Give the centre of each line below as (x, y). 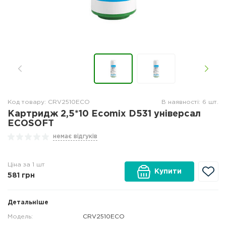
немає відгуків (75, 136)
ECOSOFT (31, 124)
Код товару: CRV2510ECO (49, 102)
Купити (168, 172)
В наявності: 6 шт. (190, 102)
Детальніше (28, 203)
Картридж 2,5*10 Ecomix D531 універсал (104, 114)
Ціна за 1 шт (26, 165)
